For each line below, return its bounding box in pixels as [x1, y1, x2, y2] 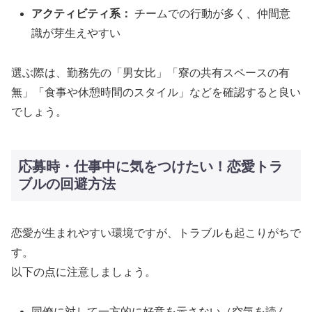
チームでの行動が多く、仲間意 [132, 8, 291, 20]
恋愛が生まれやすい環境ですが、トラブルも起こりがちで [11, 227, 301, 240]
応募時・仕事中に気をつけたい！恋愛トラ [18, 159, 283, 175]
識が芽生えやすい [31, 27, 121, 40]
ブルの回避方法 [18, 176, 116, 192]
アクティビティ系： [31, 8, 132, 20]
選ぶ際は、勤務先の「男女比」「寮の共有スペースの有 [11, 67, 290, 79]
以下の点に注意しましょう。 [11, 266, 156, 279]
